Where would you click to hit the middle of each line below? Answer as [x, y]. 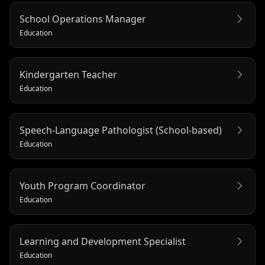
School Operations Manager [83, 19]
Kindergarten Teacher [68, 75]
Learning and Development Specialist [103, 241]
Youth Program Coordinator [83, 186]
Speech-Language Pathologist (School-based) [121, 130]
